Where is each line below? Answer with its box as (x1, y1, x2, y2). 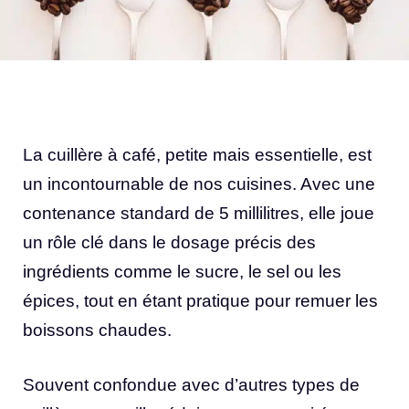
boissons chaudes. (23, 320, 172, 340)
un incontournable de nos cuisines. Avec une (23, 173, 375, 194)
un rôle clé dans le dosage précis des (23, 232, 316, 252)
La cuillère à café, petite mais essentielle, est (23, 144, 372, 164)
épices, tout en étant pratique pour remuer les (23, 290, 378, 310)
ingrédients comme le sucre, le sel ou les (23, 261, 341, 281)
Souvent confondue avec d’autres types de (23, 375, 360, 395)
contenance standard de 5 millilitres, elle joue (23, 203, 374, 223)
